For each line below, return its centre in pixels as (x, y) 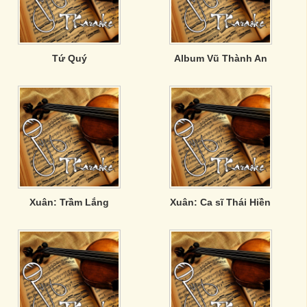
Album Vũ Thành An (220, 58)
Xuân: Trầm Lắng (70, 202)
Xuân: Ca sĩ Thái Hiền (221, 202)
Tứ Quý (69, 58)
